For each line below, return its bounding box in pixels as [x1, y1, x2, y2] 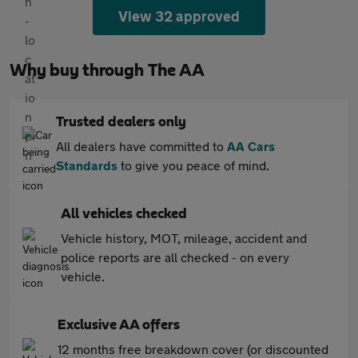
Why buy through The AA [10, 62, 205, 79]
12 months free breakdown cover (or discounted [58, 341, 328, 356]
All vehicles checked [61, 207, 187, 221]
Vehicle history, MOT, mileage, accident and [61, 230, 307, 245]
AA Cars [227, 138, 275, 153]
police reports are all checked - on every [61, 249, 289, 265]
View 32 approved [117, 7, 241, 25]
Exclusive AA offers [58, 318, 180, 332]
